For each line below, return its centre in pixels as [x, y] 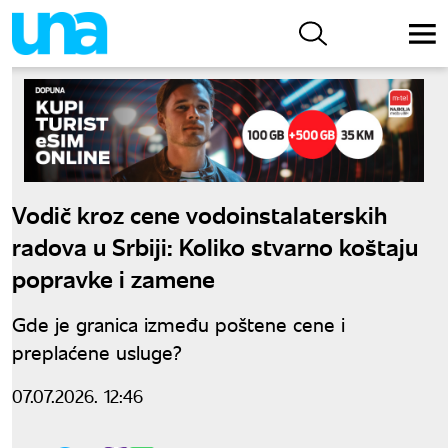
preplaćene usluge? [97, 351]
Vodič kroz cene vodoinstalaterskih [199, 213]
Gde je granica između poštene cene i [178, 323]
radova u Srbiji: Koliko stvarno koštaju [215, 245]
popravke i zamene [113, 277]
